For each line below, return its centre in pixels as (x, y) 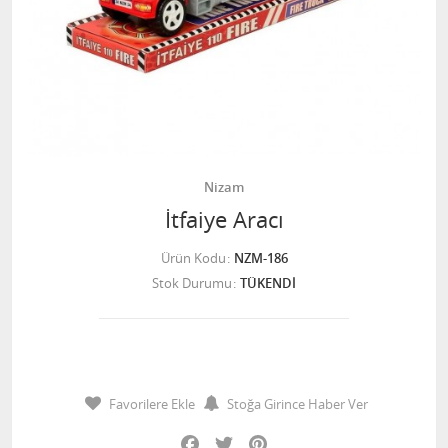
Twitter (260, 437)
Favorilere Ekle (152, 404)
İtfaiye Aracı (224, 219)
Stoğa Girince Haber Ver (297, 404)
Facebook (234, 437)
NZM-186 (260, 258)
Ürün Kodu (193, 258)
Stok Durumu (192, 283)
